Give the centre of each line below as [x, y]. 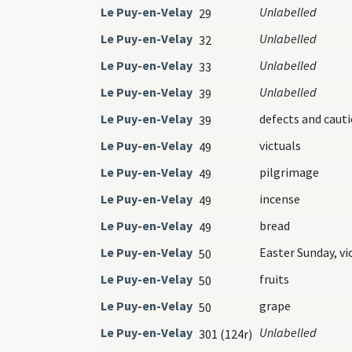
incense [280, 198]
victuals [280, 145]
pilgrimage [289, 172]
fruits [274, 279]
